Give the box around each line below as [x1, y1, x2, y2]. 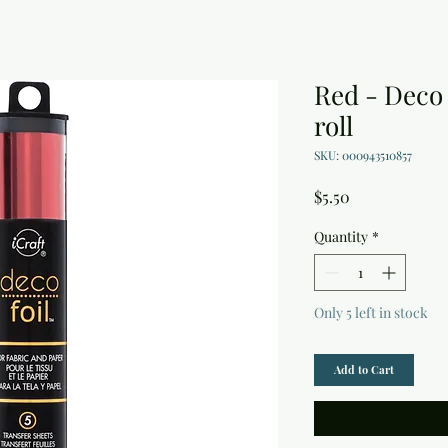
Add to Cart [334, 362, 394, 378]
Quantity [314, 227, 368, 247]
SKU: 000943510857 [314, 147, 412, 164]
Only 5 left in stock [314, 303, 428, 323]
